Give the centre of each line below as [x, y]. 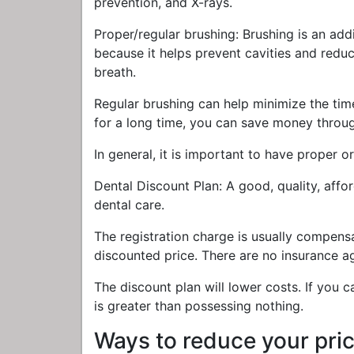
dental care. [129, 205]
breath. [115, 72]
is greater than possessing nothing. [199, 306]
